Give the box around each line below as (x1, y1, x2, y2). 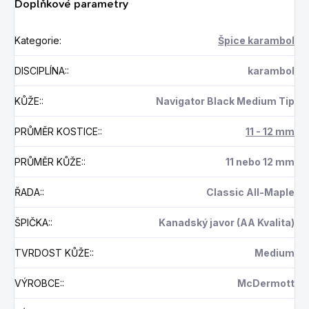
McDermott (237, 277, 295, 289)
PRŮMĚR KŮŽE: (14, 155, 83, 168)
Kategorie (14, 34, 59, 46)
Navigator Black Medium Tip (156, 94, 295, 107)
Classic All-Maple (206, 186, 295, 198)
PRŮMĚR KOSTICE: (14, 125, 100, 137)
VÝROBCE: (14, 277, 62, 289)
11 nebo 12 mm (226, 155, 295, 168)
